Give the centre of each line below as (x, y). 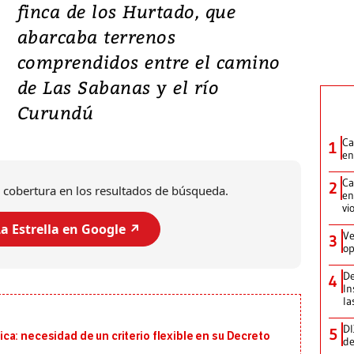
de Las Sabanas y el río (118, 87)
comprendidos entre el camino (149, 62)
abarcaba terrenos (96, 37)
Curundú (55, 113)
